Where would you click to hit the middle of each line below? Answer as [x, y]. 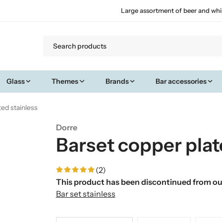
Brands [117, 81]
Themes [65, 81]
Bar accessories [181, 81]
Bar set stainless [85, 194]
